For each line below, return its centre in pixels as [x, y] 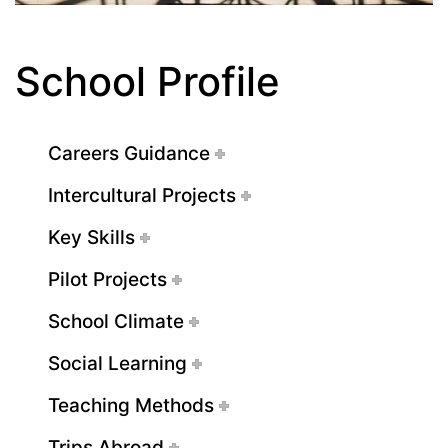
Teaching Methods [131, 405]
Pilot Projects [107, 279]
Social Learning [117, 363]
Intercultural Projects [142, 195]
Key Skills [91, 237]
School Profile [147, 81]
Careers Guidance [129, 153]
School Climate [116, 321]
